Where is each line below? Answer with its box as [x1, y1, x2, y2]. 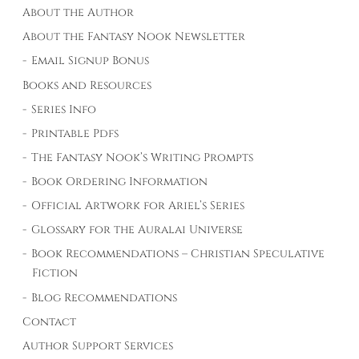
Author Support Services [22, 337, 173, 353]
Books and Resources [22, 77, 151, 93]
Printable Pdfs [31, 125, 119, 141]
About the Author [22, 5, 134, 21]
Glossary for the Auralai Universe [31, 222, 244, 238]
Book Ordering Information [31, 174, 208, 190]
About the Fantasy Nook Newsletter [22, 29, 245, 45]
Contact [22, 313, 76, 329]
